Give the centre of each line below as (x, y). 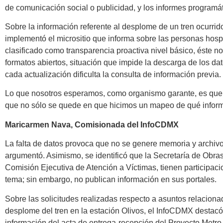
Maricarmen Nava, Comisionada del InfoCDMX (92, 124)
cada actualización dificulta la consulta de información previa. (113, 74)
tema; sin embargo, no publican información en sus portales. (111, 180)
